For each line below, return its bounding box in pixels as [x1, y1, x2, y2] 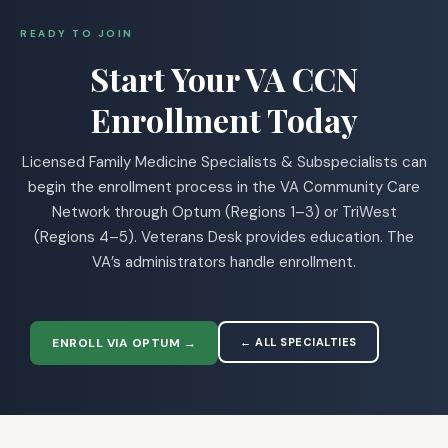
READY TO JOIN [20, 26, 134, 40]
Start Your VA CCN [90, 56, 358, 100]
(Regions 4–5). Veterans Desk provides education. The [34, 226, 414, 247]
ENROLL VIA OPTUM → [52, 334, 196, 351]
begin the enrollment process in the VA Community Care [28, 176, 420, 197]
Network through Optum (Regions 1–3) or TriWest [51, 201, 397, 222]
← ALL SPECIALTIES [240, 334, 357, 349]
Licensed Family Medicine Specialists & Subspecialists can [21, 151, 427, 172]
